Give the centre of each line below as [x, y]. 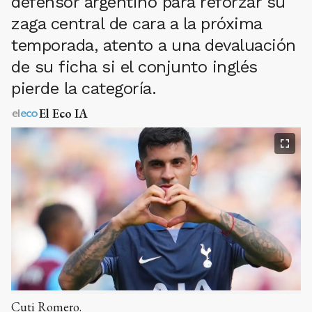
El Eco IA [63, 113]
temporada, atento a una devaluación [154, 45]
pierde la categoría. [84, 88]
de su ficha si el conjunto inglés [134, 67]
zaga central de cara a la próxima [136, 24]
